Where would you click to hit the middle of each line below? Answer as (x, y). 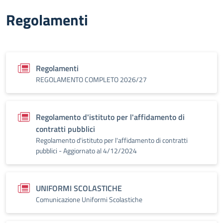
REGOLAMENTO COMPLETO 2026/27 (91, 79)
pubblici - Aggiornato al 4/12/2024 (86, 151)
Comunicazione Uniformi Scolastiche (89, 199)
